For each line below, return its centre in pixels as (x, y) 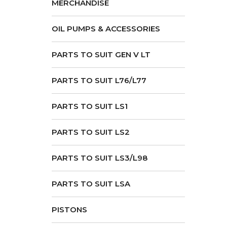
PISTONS (69, 210)
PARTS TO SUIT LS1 (90, 106)
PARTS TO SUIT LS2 (91, 132)
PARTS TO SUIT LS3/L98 (100, 158)
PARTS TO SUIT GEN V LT (101, 54)
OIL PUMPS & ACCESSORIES (106, 29)
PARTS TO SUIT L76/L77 (99, 80)
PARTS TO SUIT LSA (91, 184)
